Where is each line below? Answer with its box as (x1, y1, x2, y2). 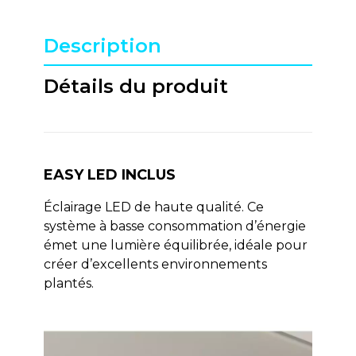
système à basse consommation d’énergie (43, 219, 306, 234)
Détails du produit (43, 75, 228, 99)
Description (43, 34, 161, 58)
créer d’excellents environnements (43, 257, 267, 273)
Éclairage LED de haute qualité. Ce (43, 199, 264, 215)
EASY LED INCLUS (43, 166, 176, 184)
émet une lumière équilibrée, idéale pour (43, 238, 308, 253)
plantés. (43, 276, 100, 292)
